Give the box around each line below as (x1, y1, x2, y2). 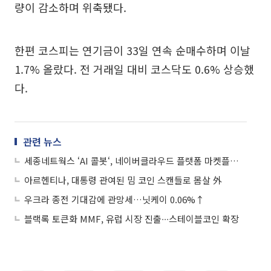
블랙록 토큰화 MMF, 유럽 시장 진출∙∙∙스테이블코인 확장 (24, 212, 239, 225)
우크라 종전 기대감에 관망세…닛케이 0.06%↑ (24, 192, 204, 206)
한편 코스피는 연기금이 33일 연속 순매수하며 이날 (15, 42, 250, 58)
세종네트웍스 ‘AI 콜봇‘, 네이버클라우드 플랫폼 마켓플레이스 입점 (230, 154, 239, 167)
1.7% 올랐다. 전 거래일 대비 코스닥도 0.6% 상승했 (15, 60, 254, 77)
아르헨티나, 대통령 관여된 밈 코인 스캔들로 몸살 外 (24, 173, 222, 186)
